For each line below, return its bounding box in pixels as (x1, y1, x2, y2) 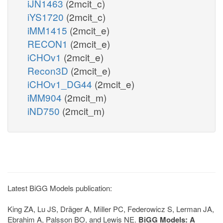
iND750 (27, 104, 62, 117)
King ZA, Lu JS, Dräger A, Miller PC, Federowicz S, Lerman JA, (7, 203, 214, 214)
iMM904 (27, 90, 64, 104)
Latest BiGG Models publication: (7, 182, 112, 193)
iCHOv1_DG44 (27, 77, 95, 91)
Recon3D (27, 63, 71, 77)
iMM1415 (27, 23, 70, 37)
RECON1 (27, 36, 70, 50)
